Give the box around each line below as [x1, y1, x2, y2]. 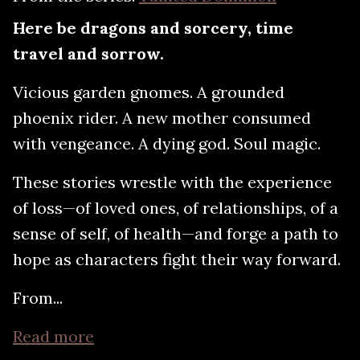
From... [13, 287, 63, 308]
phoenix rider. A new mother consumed [13, 107, 311, 128]
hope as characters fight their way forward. [13, 248, 341, 269]
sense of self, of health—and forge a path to [13, 223, 338, 243]
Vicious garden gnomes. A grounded [13, 81, 284, 102]
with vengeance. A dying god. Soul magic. [13, 133, 321, 153]
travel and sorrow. [13, 43, 164, 63]
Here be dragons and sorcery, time [13, 17, 293, 38]
